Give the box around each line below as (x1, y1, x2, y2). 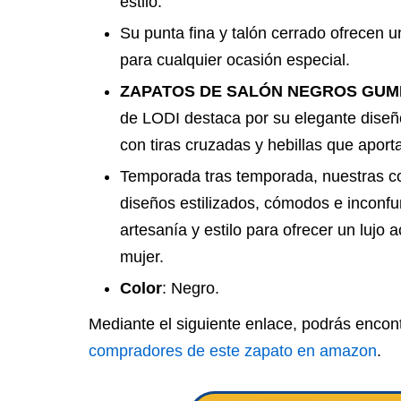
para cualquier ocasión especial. (120, 51, 350, 69)
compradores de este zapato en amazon (89, 342, 377, 360)
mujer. (120, 248, 164, 266)
